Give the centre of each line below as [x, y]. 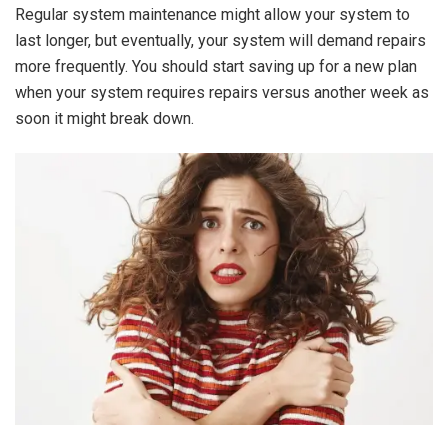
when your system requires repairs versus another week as [222, 92]
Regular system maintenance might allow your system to [212, 14]
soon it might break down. [104, 118]
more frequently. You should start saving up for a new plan [216, 66]
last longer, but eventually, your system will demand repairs [220, 40]
